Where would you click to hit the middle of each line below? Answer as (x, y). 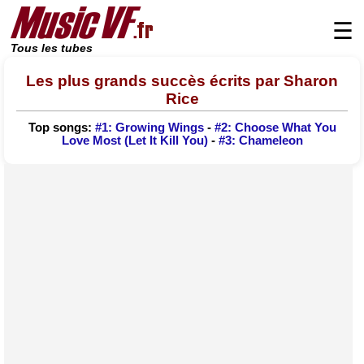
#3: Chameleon (260, 141)
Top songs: (61, 128)
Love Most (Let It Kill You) (134, 141)
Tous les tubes (52, 48)
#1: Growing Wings (149, 128)
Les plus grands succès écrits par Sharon (182, 80)
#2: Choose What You (275, 128)
